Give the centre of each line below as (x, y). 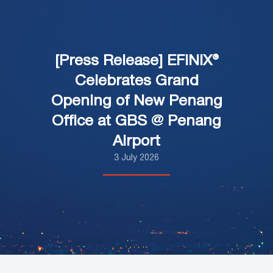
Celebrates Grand (136, 81)
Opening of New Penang (136, 101)
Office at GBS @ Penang (136, 121)
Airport (136, 141)
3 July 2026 (136, 158)
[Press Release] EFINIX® (136, 61)
